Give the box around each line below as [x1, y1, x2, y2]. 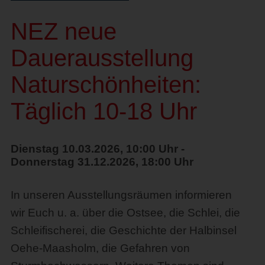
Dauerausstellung [10, 44, 193, 71]
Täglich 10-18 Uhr [10, 98, 197, 124]
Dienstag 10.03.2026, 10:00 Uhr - [10, 142, 185, 155]
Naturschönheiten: [10, 71, 201, 98]
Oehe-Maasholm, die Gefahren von [10, 241, 190, 254]
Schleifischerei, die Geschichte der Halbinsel [10, 224, 237, 237]
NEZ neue [10, 18, 117, 44]
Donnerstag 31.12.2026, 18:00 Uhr [10, 155, 193, 168]
